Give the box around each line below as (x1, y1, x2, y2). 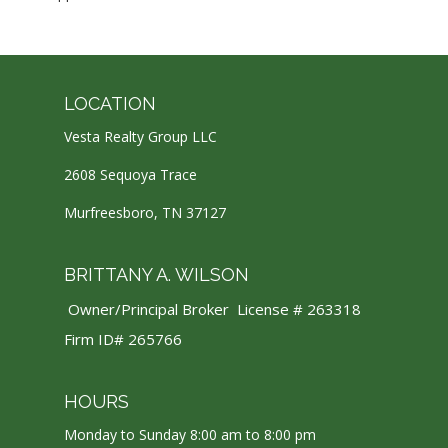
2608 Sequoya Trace (64, 165, 197, 185)
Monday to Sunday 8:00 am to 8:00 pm (64, 425, 316, 445)
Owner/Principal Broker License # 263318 (64, 299, 361, 320)
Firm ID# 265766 (64, 329, 182, 350)
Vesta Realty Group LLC (64, 127, 217, 147)
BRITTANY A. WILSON (64, 264, 249, 286)
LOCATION (64, 93, 156, 115)
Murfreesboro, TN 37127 (64, 203, 226, 223)
